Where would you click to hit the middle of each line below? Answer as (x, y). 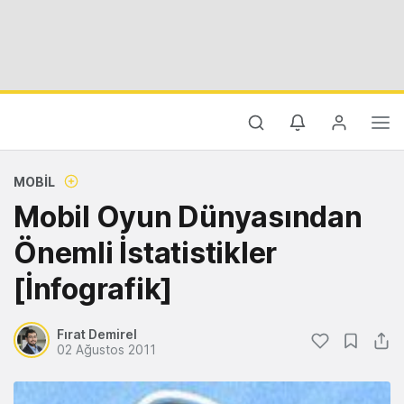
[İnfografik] (93, 289)
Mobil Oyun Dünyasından (188, 217)
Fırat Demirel (97, 334)
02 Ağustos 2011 (106, 349)
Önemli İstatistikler (145, 253)
